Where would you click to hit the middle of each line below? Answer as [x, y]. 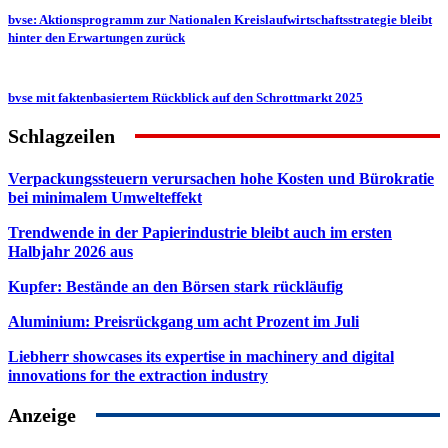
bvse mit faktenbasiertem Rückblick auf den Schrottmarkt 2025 [185, 97]
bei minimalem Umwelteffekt [105, 197]
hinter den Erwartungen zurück [96, 37]
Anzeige [42, 414]
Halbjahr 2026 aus [70, 251]
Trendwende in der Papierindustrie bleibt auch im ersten [200, 232]
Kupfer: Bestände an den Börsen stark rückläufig [175, 286]
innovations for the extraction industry [138, 375]
